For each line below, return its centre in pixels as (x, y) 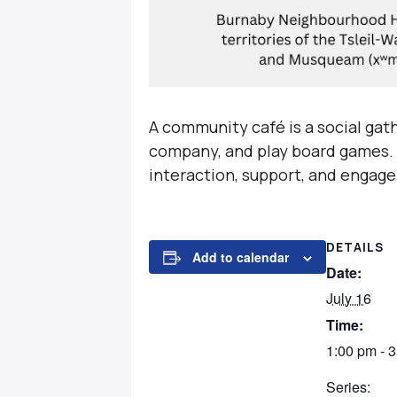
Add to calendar (241, 257)
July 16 (349, 298)
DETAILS (355, 247)
